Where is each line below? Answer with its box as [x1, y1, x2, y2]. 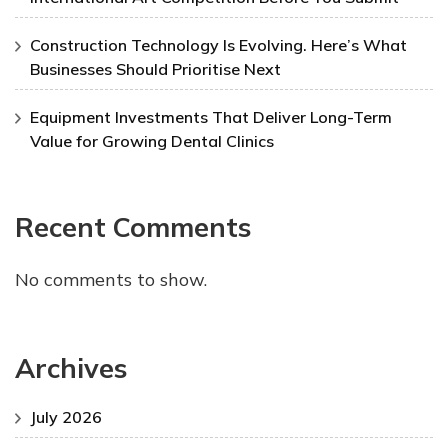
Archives [15, 350, 127, 385]
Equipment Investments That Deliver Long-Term [30, 107, 392, 128]
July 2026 [30, 407, 102, 428]
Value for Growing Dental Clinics [30, 131, 274, 152]
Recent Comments [15, 210, 251, 245]
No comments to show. [15, 267, 207, 291]
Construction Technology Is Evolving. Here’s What [30, 35, 407, 56]
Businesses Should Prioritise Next [30, 59, 281, 80]
